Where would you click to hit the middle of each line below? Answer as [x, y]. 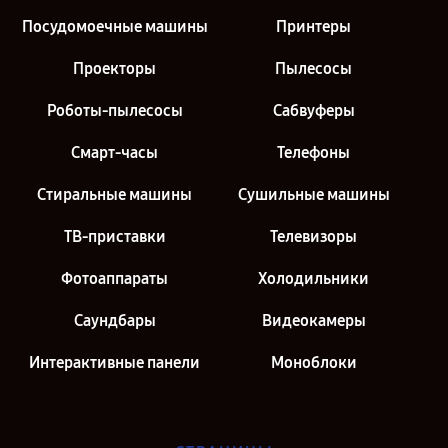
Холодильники [313, 278]
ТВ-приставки [114, 236]
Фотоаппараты [114, 278]
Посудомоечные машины [114, 26]
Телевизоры [313, 236]
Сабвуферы [313, 110]
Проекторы [114, 68]
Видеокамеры [313, 320]
